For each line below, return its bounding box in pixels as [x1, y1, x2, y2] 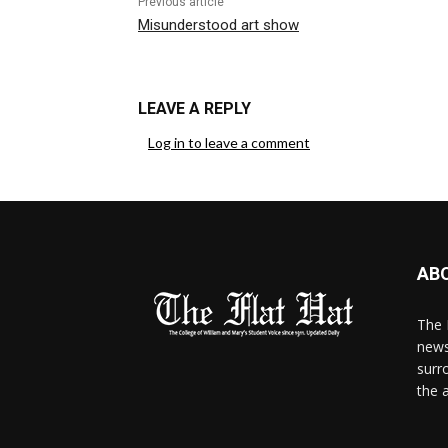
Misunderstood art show [138, 16, 299, 35]
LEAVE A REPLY [138, 99, 251, 119]
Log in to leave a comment [148, 134, 310, 152]
